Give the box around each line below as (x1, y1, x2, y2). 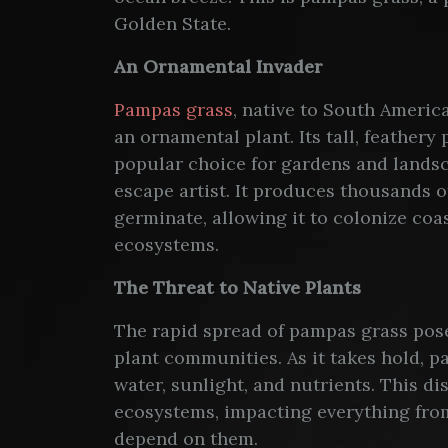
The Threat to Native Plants (114, 276, 361, 299)
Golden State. (114, 12, 231, 35)
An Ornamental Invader (114, 55, 323, 78)
